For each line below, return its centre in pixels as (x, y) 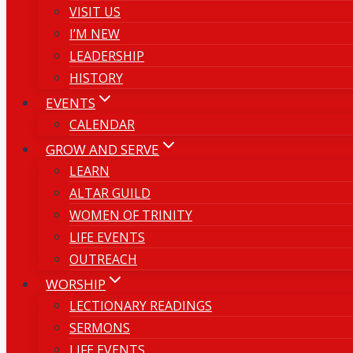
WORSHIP (76, 284)
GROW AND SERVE (103, 149)
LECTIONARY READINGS (141, 306)
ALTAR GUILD (110, 193)
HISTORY (96, 78)
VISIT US (95, 12)
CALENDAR (102, 124)
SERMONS (100, 328)
